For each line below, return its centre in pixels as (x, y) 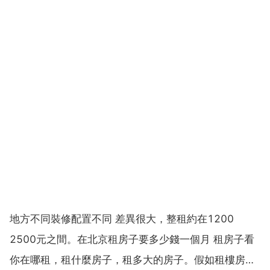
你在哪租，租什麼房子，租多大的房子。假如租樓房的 (133, 259)
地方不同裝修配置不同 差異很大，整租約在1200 (122, 218)
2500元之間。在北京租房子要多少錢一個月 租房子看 (132, 239)
